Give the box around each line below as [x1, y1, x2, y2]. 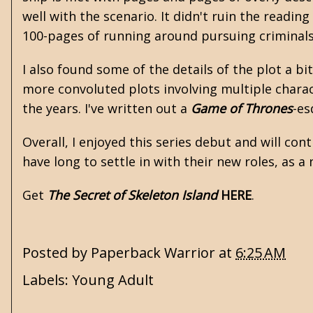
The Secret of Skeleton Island [48, 187, 217, 203]
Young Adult [72, 270, 154, 289]
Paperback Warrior [91, 243, 215, 263]
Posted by [22, 243, 91, 263]
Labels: [22, 270, 72, 289]
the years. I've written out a [22, 100, 191, 117]
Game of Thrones [191, 100, 293, 117]
